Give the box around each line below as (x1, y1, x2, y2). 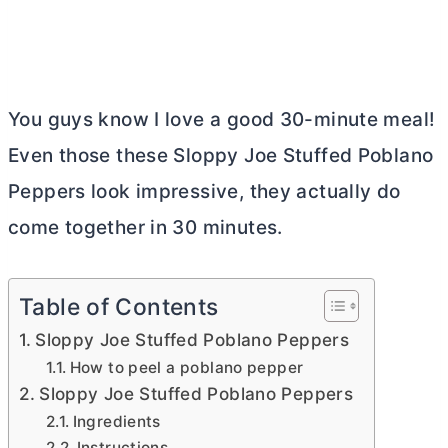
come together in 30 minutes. (8, 216, 283, 239)
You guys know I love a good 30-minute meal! (8, 108, 436, 131)
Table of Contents (19, 293, 219, 322)
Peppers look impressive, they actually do (8, 180, 401, 203)
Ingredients (72, 412, 161, 431)
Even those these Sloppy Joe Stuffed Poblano (8, 144, 434, 167)
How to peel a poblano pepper (69, 358, 304, 377)
